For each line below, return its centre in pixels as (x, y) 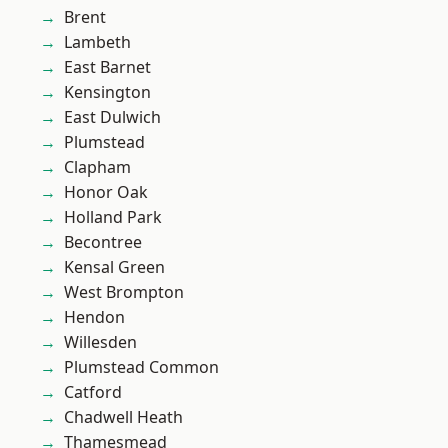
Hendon (94, 317)
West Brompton (124, 292)
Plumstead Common (141, 367)
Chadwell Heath (123, 417)
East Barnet (107, 67)
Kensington (107, 92)
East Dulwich (112, 117)
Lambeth (97, 42)
